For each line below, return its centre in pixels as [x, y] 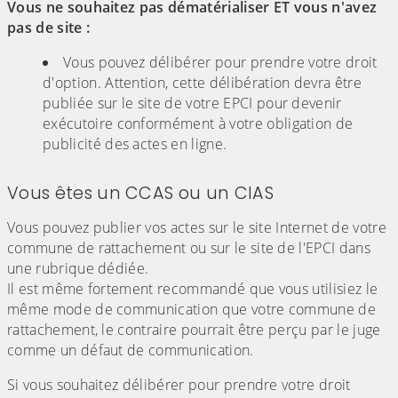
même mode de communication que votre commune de [192, 310]
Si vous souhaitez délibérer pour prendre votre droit [179, 385]
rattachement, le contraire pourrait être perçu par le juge [194, 330]
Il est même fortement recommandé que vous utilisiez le [193, 289]
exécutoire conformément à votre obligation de [198, 124]
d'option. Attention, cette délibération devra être [203, 83]
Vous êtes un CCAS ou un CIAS [140, 194]
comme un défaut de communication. [131, 350]
